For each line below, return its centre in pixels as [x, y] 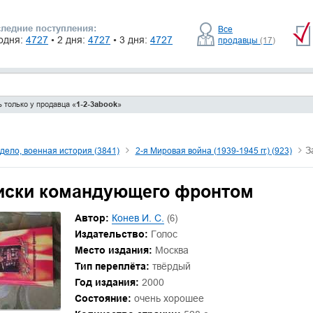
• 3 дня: [132, 40]
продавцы [239, 40]
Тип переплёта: [112, 266]
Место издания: [113, 250]
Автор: [92, 218]
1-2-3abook [96, 104]
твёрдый [170, 266]
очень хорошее [167, 298]
